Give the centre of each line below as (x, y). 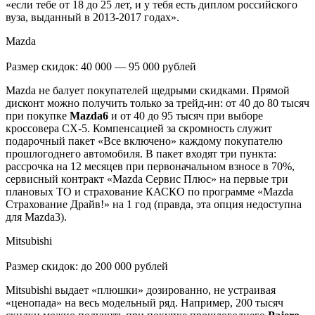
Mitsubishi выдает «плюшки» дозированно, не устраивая (141, 290)
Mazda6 (89, 115)
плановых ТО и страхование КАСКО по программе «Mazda (149, 191)
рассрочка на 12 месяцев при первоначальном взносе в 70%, (150, 166)
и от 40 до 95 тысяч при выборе (186, 115)
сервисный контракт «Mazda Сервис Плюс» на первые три (147, 179)
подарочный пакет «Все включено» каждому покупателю (144, 141)
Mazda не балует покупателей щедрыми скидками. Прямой (148, 90)
